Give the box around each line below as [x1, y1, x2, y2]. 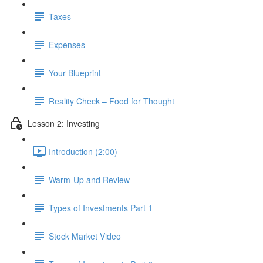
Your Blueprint [49, 66, 101, 79]
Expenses [49, 38, 85, 50]
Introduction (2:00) [49, 145, 117, 157]
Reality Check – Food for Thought [49, 95, 174, 107]
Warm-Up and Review [49, 173, 130, 186]
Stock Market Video [49, 230, 121, 242]
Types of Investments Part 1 [49, 201, 153, 214]
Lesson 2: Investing [28, 117, 100, 129]
